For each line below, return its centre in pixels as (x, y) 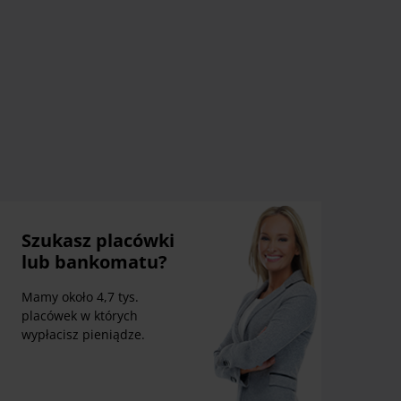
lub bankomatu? (94, 262)
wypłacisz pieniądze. (83, 335)
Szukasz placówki (98, 241)
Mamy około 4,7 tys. (80, 297)
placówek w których (79, 316)
